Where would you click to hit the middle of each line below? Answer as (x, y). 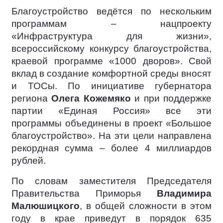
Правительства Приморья (84, 193)
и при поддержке (171, 98)
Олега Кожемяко (91, 98)
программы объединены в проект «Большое (111, 123)
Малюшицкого (46, 206)
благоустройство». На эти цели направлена (111, 135)
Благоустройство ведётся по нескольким (111, 11)
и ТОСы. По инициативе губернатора (111, 86)
